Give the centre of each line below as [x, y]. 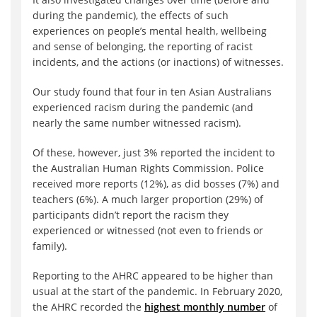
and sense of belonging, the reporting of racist [143, 47]
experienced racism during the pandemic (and [143, 108]
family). [50, 246]
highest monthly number [205, 307]
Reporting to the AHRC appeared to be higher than [153, 276]
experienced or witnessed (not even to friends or [148, 231]
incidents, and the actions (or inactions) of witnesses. [158, 62]
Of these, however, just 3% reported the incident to [154, 153]
